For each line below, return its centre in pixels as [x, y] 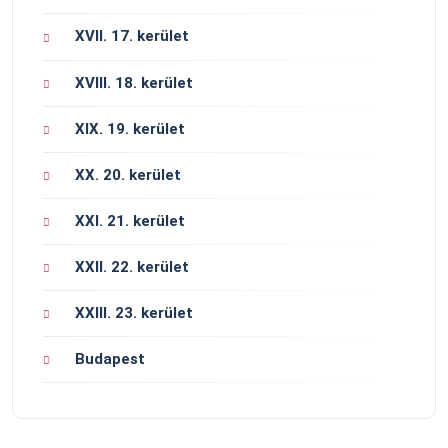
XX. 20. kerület [128, 174]
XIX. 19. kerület [130, 128]
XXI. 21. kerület [130, 220]
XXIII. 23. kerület [134, 312]
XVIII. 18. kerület [134, 82]
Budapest [110, 358]
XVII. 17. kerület [132, 36]
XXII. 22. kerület [132, 266]
